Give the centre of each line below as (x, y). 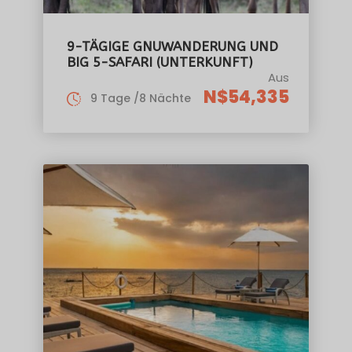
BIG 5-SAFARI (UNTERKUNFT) (160, 62)
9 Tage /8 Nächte (141, 98)
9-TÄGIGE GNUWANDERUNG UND (172, 46)
